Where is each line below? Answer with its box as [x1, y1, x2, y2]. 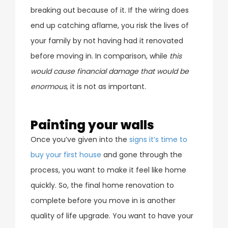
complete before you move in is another [31, 195, 176, 206]
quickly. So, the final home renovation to [31, 180, 174, 190]
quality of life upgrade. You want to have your [31, 210, 193, 221]
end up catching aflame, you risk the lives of [31, 20, 189, 31]
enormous [31, 81, 67, 92]
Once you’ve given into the [31, 134, 129, 145]
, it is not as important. [67, 81, 150, 92]
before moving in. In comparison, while [31, 50, 169, 61]
